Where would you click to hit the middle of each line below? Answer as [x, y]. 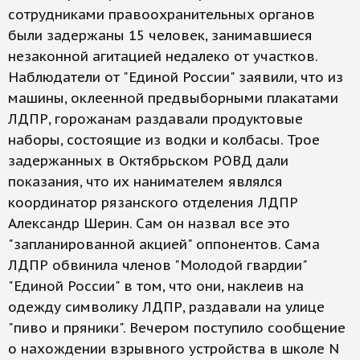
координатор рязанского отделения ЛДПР [153, 202]
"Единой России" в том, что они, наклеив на [156, 286]
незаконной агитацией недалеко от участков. [163, 56]
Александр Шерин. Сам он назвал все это [149, 223]
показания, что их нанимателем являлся [145, 182]
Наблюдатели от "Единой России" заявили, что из [176, 77]
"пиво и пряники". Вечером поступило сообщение [177, 328]
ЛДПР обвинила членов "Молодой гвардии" [157, 265]
